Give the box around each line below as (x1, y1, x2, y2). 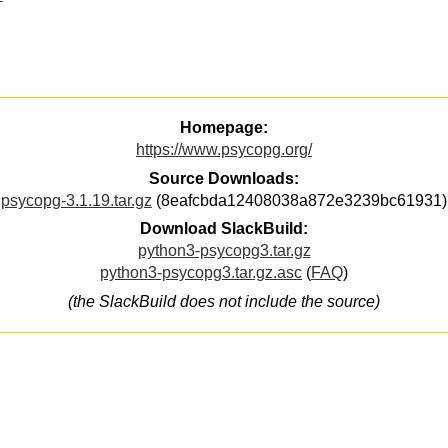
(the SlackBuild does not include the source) (68, 292, 380, 310)
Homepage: (180, 119, 268, 137)
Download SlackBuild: (140, 220, 308, 238)
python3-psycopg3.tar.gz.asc (100, 264, 302, 282)
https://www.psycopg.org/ (136, 141, 312, 159)
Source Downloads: (149, 169, 299, 187)
